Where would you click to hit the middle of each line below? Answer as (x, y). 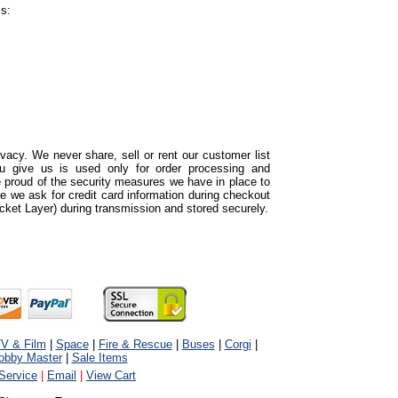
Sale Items (99, 358)
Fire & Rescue (135, 344)
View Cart (111, 375)
